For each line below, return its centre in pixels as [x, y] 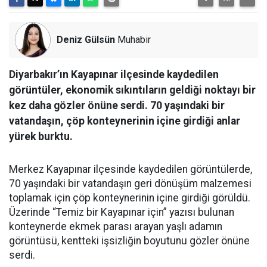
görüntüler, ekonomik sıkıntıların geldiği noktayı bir [132, 90]
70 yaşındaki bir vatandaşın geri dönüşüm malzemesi [130, 184]
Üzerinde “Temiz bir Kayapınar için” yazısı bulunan [122, 212]
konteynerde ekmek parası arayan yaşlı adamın [116, 226]
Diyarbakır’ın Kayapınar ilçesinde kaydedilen [114, 74]
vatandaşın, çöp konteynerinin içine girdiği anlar [125, 121]
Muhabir [133, 40]
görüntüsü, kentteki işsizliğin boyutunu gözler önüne [129, 241]
